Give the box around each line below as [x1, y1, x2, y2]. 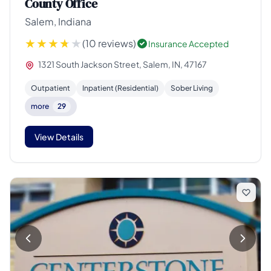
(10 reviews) [82, 36, 136, 50]
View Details [34, 131, 83, 142]
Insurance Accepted [148, 38, 229, 49]
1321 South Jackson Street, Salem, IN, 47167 [37, 58, 207, 70]
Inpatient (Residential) [82, 83, 158, 93]
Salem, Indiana [25, 15, 91, 28]
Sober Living [171, 83, 213, 93]
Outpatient [31, 83, 70, 93]
